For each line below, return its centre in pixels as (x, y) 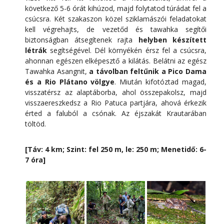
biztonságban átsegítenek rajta (82, 39)
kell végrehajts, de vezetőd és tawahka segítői (116, 29)
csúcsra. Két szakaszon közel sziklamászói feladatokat (116, 18)
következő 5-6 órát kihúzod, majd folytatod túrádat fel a (116, 8)
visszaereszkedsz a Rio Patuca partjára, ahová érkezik (116, 102)
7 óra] (35, 159)
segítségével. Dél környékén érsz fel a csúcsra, (127, 50)
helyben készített (172, 39)
